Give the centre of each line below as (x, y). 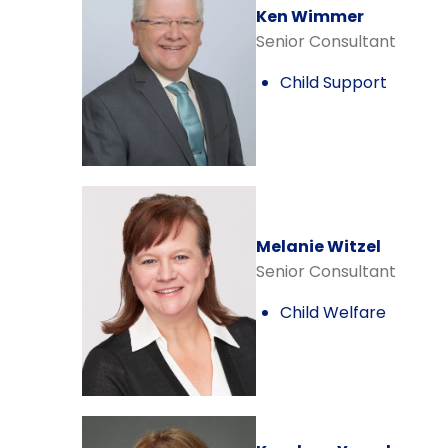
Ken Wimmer (309, 16)
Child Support (333, 82)
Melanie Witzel (318, 246)
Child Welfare (332, 312)
